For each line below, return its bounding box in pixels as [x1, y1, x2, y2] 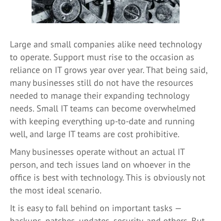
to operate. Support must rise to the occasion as [10, 51, 194, 63]
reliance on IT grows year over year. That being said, [10, 64, 207, 75]
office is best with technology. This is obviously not [10, 172, 205, 183]
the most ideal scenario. [10, 184, 102, 196]
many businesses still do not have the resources [10, 77, 193, 88]
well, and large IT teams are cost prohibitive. [10, 128, 180, 140]
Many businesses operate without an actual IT [10, 146, 184, 157]
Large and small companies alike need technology [10, 38, 201, 50]
